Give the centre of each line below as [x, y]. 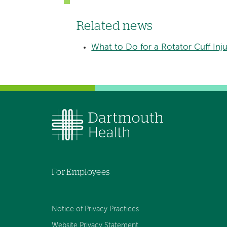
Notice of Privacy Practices [95, 210]
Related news [115, 26]
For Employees [81, 172]
